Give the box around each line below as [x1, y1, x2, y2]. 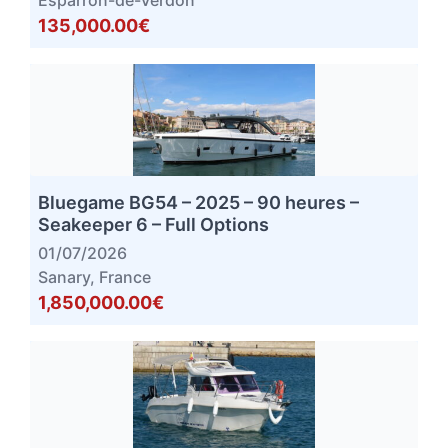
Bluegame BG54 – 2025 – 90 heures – [38, 192, 359, 214]
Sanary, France [38, 267, 151, 288]
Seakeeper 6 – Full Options [38, 214, 269, 236]
